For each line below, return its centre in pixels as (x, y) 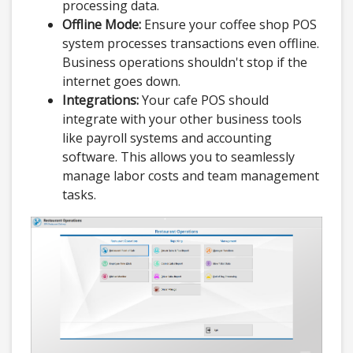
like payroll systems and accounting (167, 138)
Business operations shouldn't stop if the (185, 63)
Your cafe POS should (204, 100)
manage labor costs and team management (191, 176)
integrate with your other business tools (182, 119)
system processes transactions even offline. (191, 44)
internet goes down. (121, 82)
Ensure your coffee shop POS (229, 25)
